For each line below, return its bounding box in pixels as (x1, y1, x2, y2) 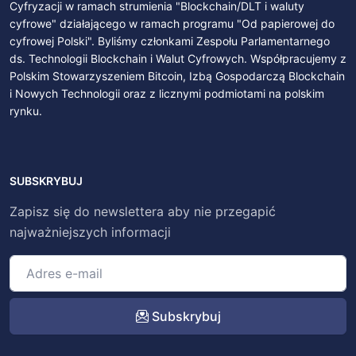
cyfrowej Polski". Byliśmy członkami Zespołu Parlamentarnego (10, 34, 330, 48)
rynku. (10, 104, 42, 118)
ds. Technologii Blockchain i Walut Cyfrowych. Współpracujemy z (10, 52, 346, 66)
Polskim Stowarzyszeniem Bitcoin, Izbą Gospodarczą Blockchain (10, 69, 345, 83)
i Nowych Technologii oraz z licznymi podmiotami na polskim (10, 87, 324, 101)
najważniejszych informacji (10, 224, 171, 241)
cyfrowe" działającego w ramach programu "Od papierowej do (10, 17, 335, 31)
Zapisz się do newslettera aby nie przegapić (10, 203, 276, 220)
